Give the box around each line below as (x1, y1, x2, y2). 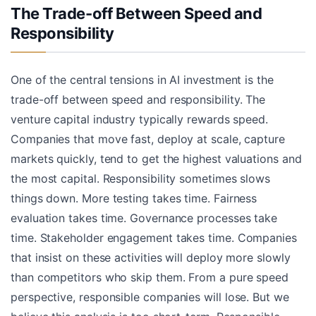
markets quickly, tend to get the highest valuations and (11, 152, 302, 166)
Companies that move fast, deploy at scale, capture (11, 132, 285, 147)
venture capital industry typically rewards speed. (11, 112, 268, 127)
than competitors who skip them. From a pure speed (11, 270, 288, 285)
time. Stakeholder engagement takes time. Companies (11, 231, 297, 245)
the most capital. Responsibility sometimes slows (11, 171, 271, 186)
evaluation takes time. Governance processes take (11, 211, 278, 226)
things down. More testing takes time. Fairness (11, 191, 257, 206)
